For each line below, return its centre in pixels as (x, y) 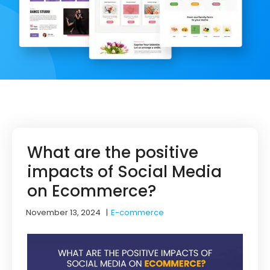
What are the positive (113, 152)
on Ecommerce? (92, 191)
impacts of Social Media (124, 171)
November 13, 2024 (63, 212)
